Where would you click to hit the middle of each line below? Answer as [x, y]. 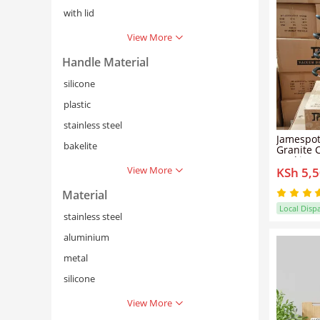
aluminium [86, 237]
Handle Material [105, 62]
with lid [79, 12]
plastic [77, 104]
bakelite [80, 145]
